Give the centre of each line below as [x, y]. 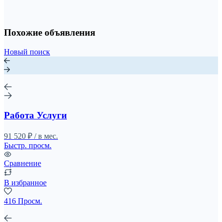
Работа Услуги [35, 115]
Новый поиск [27, 52]
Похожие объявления [50, 33]
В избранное [25, 183]
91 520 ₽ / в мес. [31, 136]
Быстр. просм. [28, 146]
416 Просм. [23, 201]
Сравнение [23, 164]
